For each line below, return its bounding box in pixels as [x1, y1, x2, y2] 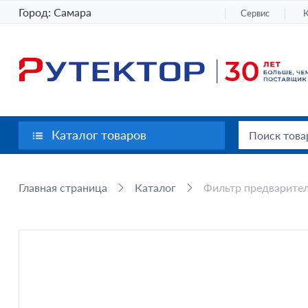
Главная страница [18, 181, 107, 194]
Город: [18, 5, 54, 19]
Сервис [241, 7, 270, 19]
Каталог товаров [51, 126, 146, 142]
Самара [53, 5, 91, 19]
